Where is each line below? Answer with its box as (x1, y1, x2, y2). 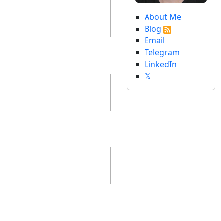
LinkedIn (145, 59, 177, 70)
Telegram (145, 47, 180, 58)
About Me (145, 11, 182, 23)
